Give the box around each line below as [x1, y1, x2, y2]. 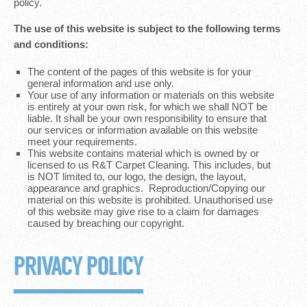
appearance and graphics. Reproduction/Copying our [27, 182, 265, 194]
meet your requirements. [27, 136, 137, 147]
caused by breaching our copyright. [27, 217, 184, 229]
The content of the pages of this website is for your [27, 66, 251, 77]
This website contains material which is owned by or [27, 147, 259, 159]
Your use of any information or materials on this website [27, 89, 274, 101]
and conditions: [14, 38, 88, 50]
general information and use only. [27, 77, 174, 89]
